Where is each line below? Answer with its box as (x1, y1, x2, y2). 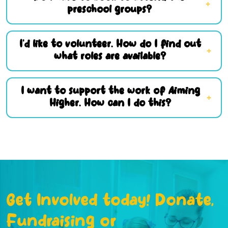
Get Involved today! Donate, (6, 192, 214, 212)
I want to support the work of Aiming (20, 85, 200, 98)
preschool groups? (67, 4, 152, 16)
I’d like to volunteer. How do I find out (19, 38, 201, 51)
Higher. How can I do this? (49, 97, 171, 110)
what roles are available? (54, 50, 166, 63)
